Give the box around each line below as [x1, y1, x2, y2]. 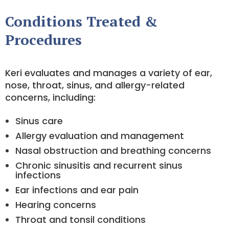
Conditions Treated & [5, 12, 157, 31]
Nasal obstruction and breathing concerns [15, 144, 211, 157]
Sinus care [15, 114, 63, 127]
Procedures [5, 30, 82, 49]
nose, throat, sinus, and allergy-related [5, 79, 185, 91]
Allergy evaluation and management [15, 129, 184, 142]
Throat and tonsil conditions [15, 213, 146, 226]
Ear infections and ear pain [15, 184, 139, 196]
